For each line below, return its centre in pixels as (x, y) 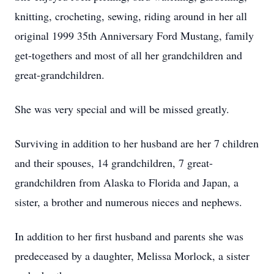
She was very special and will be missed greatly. (122, 109)
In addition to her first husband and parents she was (129, 236)
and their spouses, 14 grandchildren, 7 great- (114, 163)
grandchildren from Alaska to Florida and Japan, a (127, 182)
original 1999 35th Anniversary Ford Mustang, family (134, 35)
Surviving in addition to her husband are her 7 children (137, 143)
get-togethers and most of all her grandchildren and (128, 55)
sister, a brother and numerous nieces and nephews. (128, 202)
